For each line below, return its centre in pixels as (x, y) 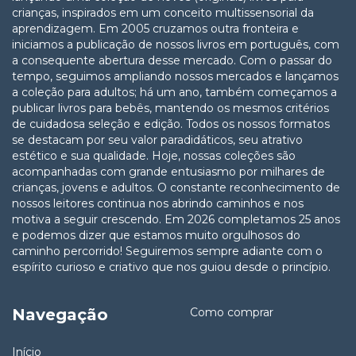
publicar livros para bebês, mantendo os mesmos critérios (170, 108)
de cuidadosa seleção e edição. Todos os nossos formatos (171, 124)
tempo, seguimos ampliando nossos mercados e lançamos (175, 76)
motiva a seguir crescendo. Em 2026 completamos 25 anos (176, 219)
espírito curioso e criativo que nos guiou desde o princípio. (171, 267)
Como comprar (232, 312)
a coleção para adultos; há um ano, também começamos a (174, 92)
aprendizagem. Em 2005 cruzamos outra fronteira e (155, 28)
